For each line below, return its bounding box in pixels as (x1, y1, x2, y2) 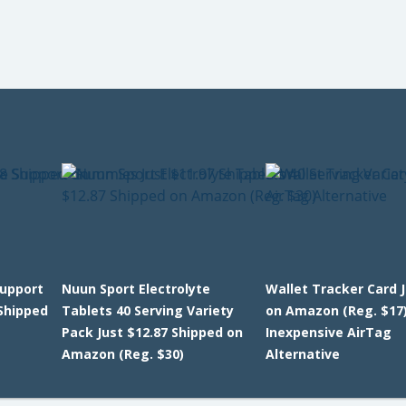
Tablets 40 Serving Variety (61, 302, 234, 319)
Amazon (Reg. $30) (61, 345, 184, 362)
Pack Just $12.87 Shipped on (61, 324, 243, 341)
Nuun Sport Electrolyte (61, 280, 210, 297)
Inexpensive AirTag (266, 324, 392, 341)
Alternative (266, 345, 341, 362)
